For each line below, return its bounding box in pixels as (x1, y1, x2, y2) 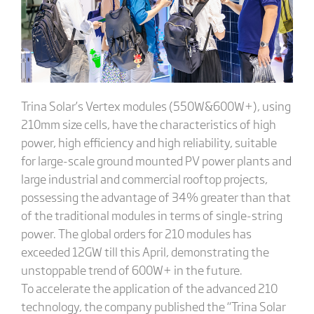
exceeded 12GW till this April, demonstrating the (20, 242, 269, 260)
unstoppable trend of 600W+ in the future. (20, 260, 243, 278)
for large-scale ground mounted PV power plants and (20, 151, 292, 169)
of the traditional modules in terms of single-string (20, 205, 282, 224)
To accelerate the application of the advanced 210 (20, 278, 278, 296)
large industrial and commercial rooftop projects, (20, 169, 268, 187)
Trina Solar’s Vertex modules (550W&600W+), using (20, 96, 291, 114)
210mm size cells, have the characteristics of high (20, 114, 276, 132)
